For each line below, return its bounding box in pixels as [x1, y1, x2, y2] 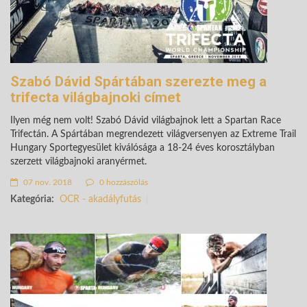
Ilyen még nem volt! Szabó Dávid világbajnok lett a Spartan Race [10, 115, 281, 125]
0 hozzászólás [97, 177, 148, 186]
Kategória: [10, 194, 54, 204]
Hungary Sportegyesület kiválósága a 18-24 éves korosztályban [10, 143, 275, 153]
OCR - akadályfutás [60, 194, 141, 204]
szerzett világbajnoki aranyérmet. [10, 156, 147, 167]
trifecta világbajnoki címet [10, 88, 181, 106]
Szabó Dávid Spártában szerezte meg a [10, 73, 267, 90]
